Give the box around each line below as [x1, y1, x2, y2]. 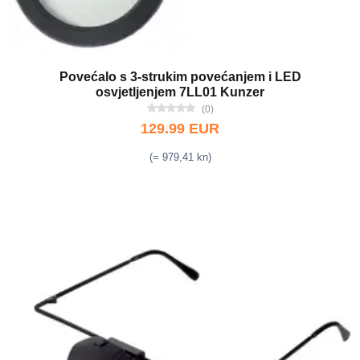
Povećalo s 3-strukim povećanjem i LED [59, 70, 301, 84]
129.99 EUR [141, 121, 219, 137]
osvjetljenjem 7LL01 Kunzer [96, 85, 264, 99]
